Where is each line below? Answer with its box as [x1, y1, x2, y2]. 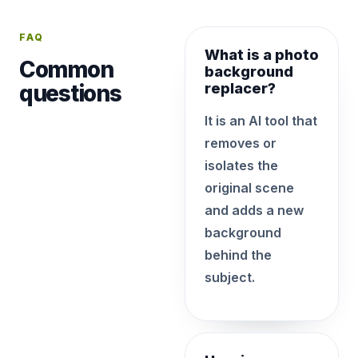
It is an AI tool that [204, 113, 317, 129]
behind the [204, 247, 272, 263]
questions [19, 80, 121, 107]
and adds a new [204, 202, 304, 218]
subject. [204, 269, 255, 285]
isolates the [204, 157, 278, 173]
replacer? [204, 80, 276, 97]
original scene [204, 180, 294, 196]
